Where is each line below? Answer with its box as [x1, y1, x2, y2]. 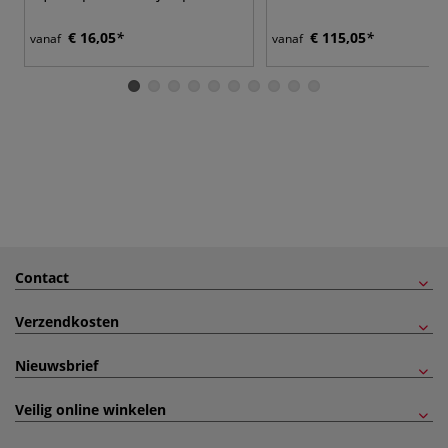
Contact [15, 267, 69, 287]
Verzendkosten [15, 311, 119, 331]
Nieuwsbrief [15, 355, 98, 375]
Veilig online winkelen [15, 399, 166, 419]
